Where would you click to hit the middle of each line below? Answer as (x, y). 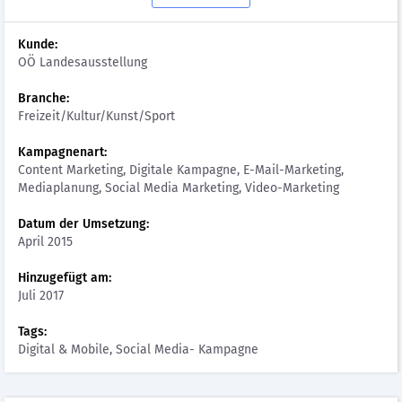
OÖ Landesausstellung (83, 62)
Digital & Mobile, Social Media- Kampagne (138, 350)
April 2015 (45, 242)
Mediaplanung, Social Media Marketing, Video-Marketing (179, 188)
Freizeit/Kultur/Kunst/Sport (96, 116)
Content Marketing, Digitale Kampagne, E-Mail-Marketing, (181, 170)
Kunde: (38, 44)
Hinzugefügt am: (65, 278)
